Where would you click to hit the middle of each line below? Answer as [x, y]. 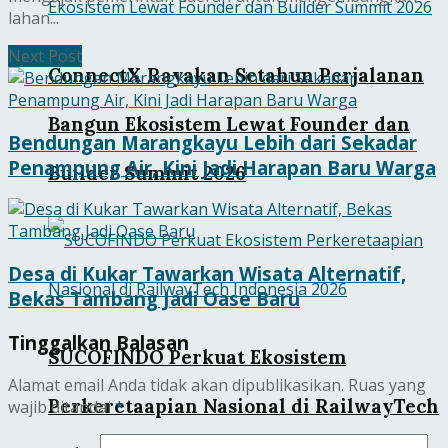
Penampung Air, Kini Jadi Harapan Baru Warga [222, 167]
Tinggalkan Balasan [98, 342]
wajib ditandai [61, 406]
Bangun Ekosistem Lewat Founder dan [229, 123]
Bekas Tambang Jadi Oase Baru [154, 299]
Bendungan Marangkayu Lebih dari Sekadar [212, 142]
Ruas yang [387, 384]
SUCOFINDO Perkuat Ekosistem [197, 357]
